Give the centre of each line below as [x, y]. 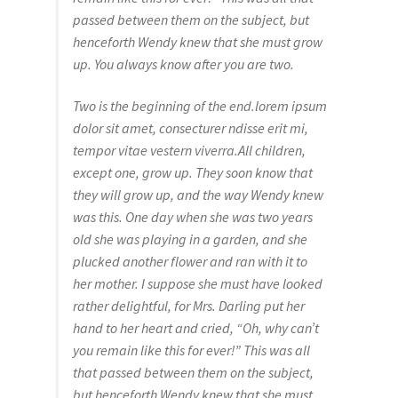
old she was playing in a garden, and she [190, 239]
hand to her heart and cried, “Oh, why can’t [195, 328]
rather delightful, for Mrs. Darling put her [188, 306]
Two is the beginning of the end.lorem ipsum [199, 106]
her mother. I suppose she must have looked [197, 284]
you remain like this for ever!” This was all [191, 350]
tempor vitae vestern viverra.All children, [189, 151]
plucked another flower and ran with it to [190, 262]
